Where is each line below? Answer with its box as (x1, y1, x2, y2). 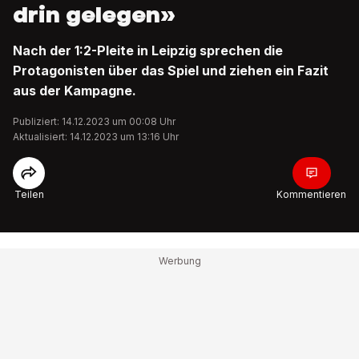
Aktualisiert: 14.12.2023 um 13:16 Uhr (13, 131, 179, 143)
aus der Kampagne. (13, 83, 136, 99)
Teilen (14, 188, 44, 200)
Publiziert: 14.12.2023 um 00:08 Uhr (13, 115, 175, 127)
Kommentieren (276, 188, 346, 200)
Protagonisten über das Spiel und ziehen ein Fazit (13, 63, 329, 79)
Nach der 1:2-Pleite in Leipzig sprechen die (13, 42, 283, 58)
